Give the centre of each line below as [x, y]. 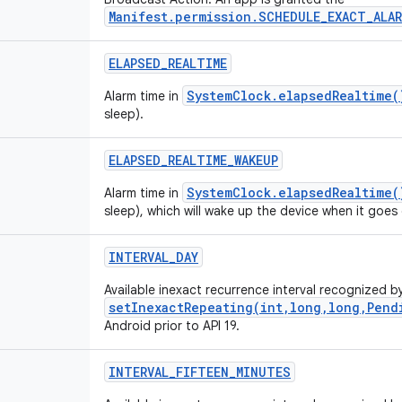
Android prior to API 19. [172, 326]
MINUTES [263, 372]
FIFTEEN [202, 372]
